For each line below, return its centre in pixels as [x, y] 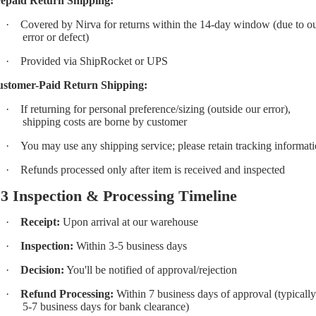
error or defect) [56, 37]
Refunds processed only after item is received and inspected [153, 169]
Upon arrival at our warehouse [129, 221]
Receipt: [40, 221]
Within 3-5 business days [130, 245]
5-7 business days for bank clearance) [106, 306]
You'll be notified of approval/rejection [151, 269]
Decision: [42, 269]
